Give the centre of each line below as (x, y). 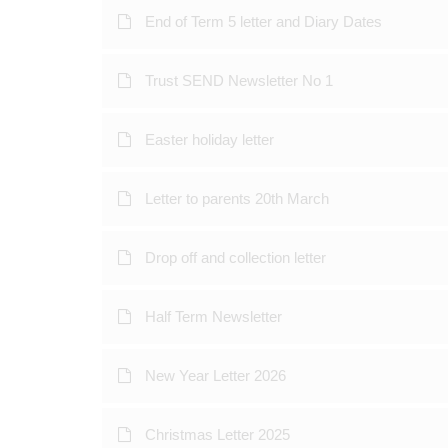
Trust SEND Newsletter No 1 (239, 80)
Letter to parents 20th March (237, 198)
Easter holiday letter (209, 139)
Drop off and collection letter (235, 257)
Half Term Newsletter (213, 316)
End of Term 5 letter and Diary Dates (263, 21)
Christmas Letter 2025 (217, 434)
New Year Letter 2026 (215, 375)
